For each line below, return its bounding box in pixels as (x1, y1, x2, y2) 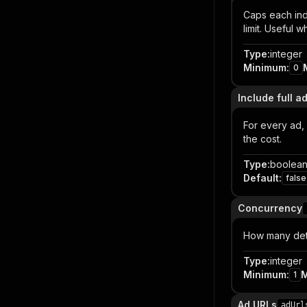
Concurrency (238, 202, 302, 214)
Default (243, 172, 279, 184)
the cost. (243, 133, 282, 145)
